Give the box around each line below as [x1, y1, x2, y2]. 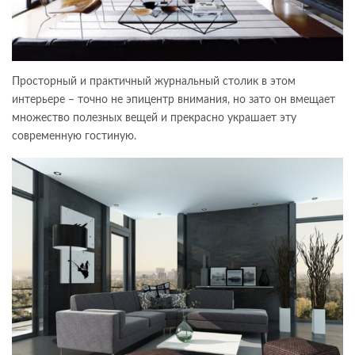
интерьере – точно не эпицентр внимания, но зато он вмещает [12, 94, 335, 105]
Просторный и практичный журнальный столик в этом [12, 75, 296, 87]
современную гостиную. [12, 130, 136, 142]
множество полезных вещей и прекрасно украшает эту [12, 112, 296, 124]
